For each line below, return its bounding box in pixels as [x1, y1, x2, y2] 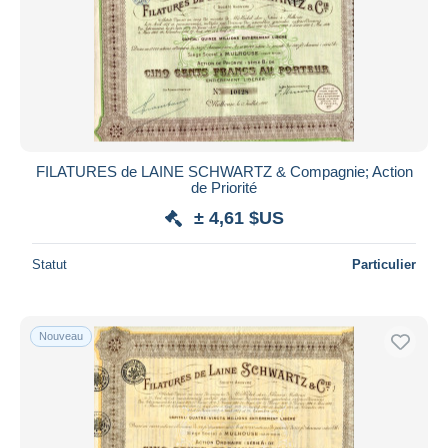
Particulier [352, 256, 416, 272]
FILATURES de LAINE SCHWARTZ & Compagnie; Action [35, 162, 413, 180]
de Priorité [191, 178, 257, 196]
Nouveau [39, 329, 83, 342]
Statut [32, 256, 67, 272]
